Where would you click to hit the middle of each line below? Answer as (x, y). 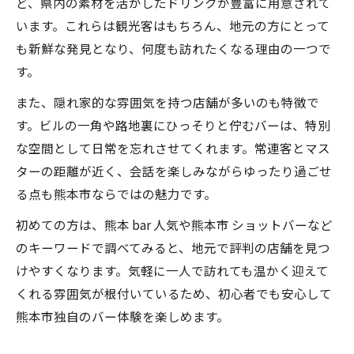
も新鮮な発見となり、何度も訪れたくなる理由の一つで (173, 48)
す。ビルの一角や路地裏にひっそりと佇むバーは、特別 (173, 125)
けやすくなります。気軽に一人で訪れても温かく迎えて (172, 270)
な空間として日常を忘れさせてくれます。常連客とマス (173, 148)
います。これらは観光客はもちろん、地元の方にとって (173, 25)
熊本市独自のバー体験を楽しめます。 (122, 316)
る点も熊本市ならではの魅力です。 (116, 194)
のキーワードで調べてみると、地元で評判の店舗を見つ (173, 247)
